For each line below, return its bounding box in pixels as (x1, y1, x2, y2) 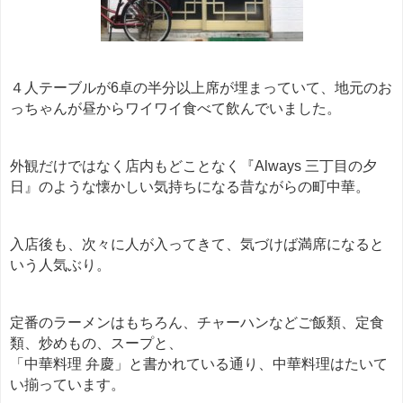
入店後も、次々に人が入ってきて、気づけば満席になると (10, 237, 384, 252)
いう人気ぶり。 (10, 257, 111, 273)
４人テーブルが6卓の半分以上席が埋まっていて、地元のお (10, 80, 392, 95)
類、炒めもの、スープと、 (10, 336, 183, 351)
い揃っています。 (10, 377, 125, 392)
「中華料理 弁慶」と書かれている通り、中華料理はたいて (10, 356, 388, 372)
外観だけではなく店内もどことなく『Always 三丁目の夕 (10, 158, 377, 174)
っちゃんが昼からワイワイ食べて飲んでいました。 (10, 101, 341, 116)
